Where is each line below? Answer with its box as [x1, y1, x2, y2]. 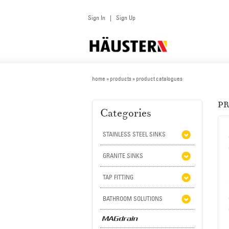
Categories [100, 106, 151, 120]
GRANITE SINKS [103, 152, 143, 159]
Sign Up [116, 14, 135, 21]
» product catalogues [131, 75, 182, 82]
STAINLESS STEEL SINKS [103, 130, 166, 138]
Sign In [88, 14, 105, 21]
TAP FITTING [103, 173, 133, 181]
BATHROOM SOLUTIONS [103, 195, 163, 202]
